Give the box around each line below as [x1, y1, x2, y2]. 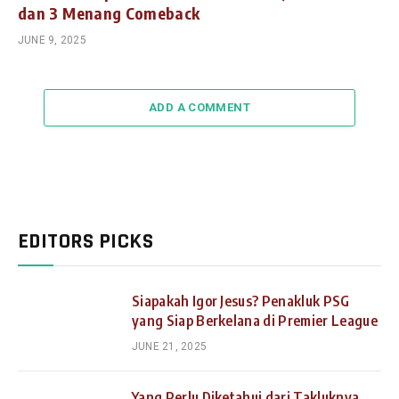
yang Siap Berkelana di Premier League [132, 311, 378, 330]
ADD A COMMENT [148, 100, 251, 114]
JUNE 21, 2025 [132, 339, 208, 353]
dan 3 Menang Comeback [18, 2, 200, 23]
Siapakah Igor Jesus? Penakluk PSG [132, 291, 350, 310]
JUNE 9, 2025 [18, 33, 86, 46]
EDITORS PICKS [18, 227, 154, 255]
